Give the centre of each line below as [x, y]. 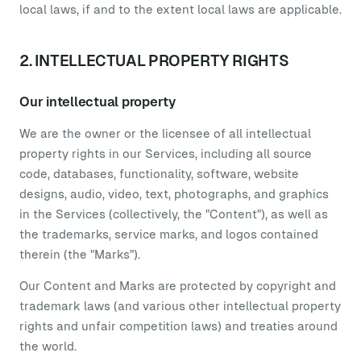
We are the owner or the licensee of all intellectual [165, 133]
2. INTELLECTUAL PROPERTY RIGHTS [154, 61]
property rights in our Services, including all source [166, 154]
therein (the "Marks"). [80, 254]
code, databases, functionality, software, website [159, 174]
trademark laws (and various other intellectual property [180, 306]
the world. [48, 346]
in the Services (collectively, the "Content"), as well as [174, 214]
